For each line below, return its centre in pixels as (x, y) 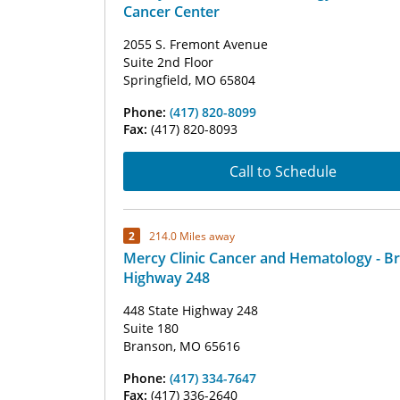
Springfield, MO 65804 (189, 80)
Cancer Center (171, 12)
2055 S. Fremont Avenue (196, 44)
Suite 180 (151, 328)
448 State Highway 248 (191, 310)
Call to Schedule (283, 171)
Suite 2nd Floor (168, 62)
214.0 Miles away (192, 236)
